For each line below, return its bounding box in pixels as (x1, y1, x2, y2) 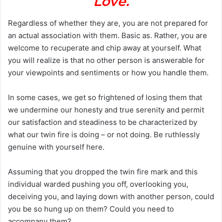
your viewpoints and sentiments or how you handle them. (8, 68, 209, 78)
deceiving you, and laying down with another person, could (8, 192, 214, 202)
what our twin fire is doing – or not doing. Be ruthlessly (8, 130, 200, 140)
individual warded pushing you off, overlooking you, (8, 179, 188, 189)
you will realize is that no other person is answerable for (8, 55, 205, 65)
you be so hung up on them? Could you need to (8, 204, 174, 214)
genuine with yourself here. (8, 142, 105, 152)
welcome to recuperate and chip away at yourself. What (8, 43, 201, 53)
